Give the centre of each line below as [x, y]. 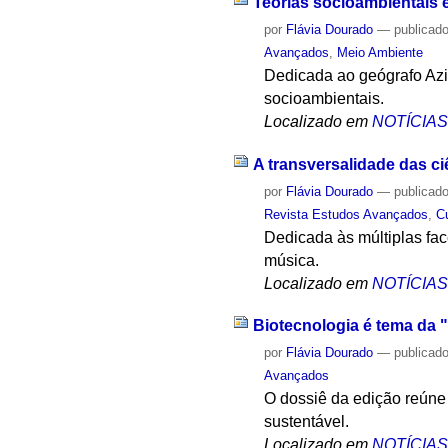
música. [292, 260]
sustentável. [307, 422]
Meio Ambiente [380, 52]
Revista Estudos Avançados [346, 214]
